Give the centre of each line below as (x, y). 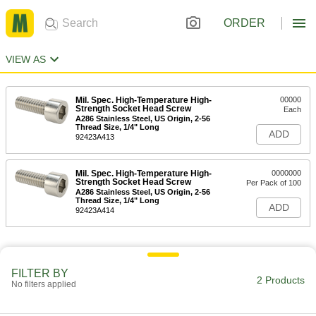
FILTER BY (40, 273)
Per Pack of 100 (274, 183)
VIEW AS (26, 59)
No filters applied (44, 284)
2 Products (281, 280)
